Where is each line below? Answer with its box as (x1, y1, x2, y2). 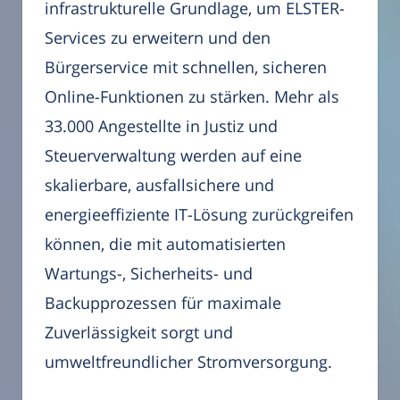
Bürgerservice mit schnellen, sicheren (45, 56, 327, 79)
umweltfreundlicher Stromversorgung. (45, 351, 332, 373)
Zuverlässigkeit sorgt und (45, 321, 233, 344)
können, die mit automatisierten (45, 233, 286, 255)
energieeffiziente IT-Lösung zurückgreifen (45, 204, 354, 226)
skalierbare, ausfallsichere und (45, 174, 274, 196)
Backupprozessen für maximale (45, 292, 281, 314)
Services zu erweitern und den (45, 27, 271, 49)
